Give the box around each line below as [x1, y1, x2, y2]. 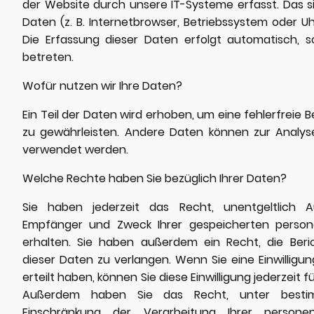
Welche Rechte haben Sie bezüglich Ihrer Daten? [22, 170, 287, 186]
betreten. [22, 48, 74, 65]
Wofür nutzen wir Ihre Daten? [22, 77, 182, 94]
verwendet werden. [22, 141, 128, 158]
